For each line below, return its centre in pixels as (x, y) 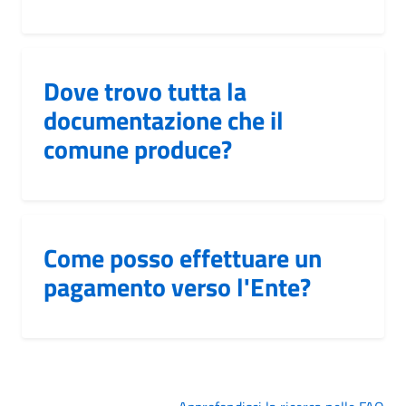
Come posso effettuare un (183, 257)
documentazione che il (164, 120)
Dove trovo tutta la (145, 91)
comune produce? (138, 149)
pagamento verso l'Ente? (177, 286)
